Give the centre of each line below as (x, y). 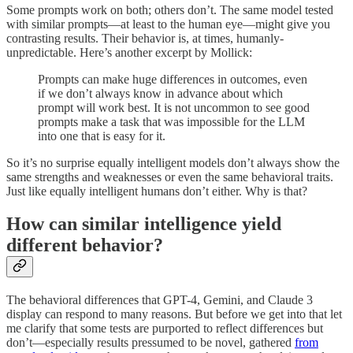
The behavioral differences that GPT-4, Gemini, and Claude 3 (160, 300)
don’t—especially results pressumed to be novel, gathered (150, 343)
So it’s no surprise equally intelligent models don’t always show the (173, 162)
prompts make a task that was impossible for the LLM (171, 121)
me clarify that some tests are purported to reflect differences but (165, 329)
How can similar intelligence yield (144, 224)
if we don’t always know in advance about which (160, 93)
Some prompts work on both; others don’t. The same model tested (170, 9)
